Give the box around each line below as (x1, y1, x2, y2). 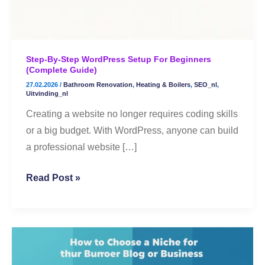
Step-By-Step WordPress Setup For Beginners (26, 54, 211, 64)
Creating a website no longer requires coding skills (26, 108, 238, 119)
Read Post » (26, 172, 80, 183)
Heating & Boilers (136, 80, 190, 88)
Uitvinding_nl (26, 89, 68, 97)
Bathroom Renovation (63, 80, 132, 88)
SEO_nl (194, 80, 217, 88)
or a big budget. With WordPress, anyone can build (26, 125, 238, 135)
